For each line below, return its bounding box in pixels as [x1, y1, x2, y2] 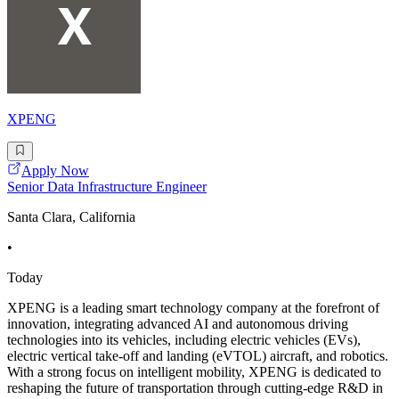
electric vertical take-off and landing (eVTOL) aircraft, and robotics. [7, 348, 388, 364]
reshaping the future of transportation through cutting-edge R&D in [7, 380, 383, 396]
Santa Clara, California [7, 209, 135, 225]
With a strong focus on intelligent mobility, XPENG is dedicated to [7, 364, 381, 380]
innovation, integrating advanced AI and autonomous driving [7, 316, 348, 332]
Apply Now [21, 163, 89, 179]
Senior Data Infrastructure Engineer [7, 179, 207, 195]
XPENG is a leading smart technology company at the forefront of [7, 300, 379, 316]
